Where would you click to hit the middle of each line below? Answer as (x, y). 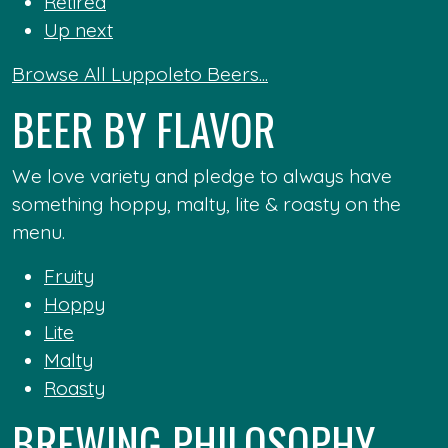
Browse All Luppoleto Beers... (140, 74)
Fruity (69, 276)
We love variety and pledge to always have (202, 176)
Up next (78, 30)
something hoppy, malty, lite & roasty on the (206, 204)
